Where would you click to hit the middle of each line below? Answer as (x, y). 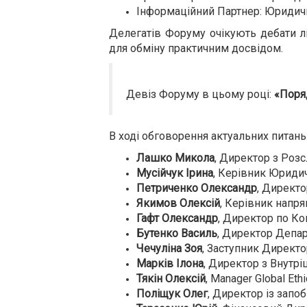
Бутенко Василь (177, 233)
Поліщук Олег (172, 294)
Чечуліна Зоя (169, 248)
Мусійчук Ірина (175, 173)
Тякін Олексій (171, 279)
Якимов (157, 203)
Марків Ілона (170, 263)
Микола (195, 158)
